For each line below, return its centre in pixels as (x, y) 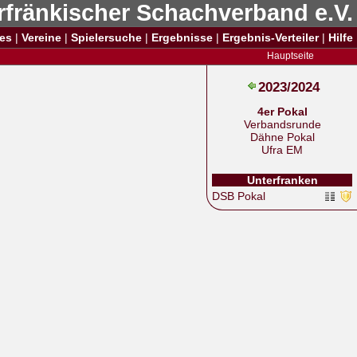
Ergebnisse (182, 37)
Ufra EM (282, 150)
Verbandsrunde (282, 124)
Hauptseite (290, 56)
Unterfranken (282, 180)
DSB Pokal (239, 196)
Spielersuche (106, 37)
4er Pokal (282, 112)
